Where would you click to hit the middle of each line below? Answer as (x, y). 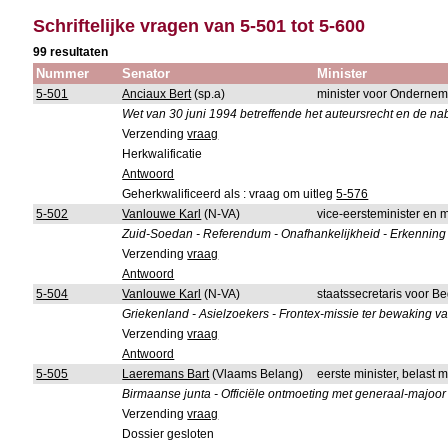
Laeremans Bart (166, 374)
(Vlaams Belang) (256, 374)
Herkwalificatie (162, 154)
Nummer (63, 73)
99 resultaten (71, 52)
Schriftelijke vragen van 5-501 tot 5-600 (199, 26)
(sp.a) (208, 94)
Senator (146, 73)
